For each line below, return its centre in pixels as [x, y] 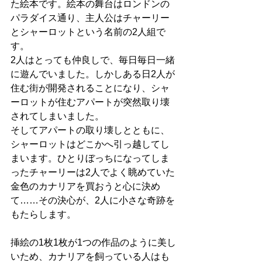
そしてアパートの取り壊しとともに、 [90, 130]
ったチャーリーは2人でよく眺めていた [93, 173]
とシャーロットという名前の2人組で [88, 32]
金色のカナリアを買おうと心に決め [85, 187]
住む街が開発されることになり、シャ [90, 88]
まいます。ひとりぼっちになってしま [90, 158]
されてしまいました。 [57, 116]
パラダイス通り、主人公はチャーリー [90, 18]
